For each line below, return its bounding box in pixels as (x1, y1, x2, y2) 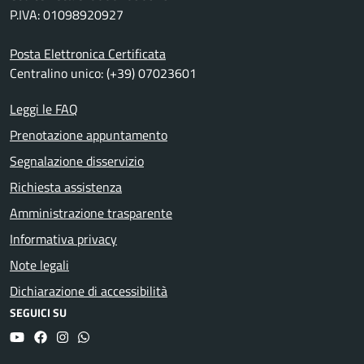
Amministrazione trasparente (10, 203, 172, 223)
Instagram (67, 327, 123, 347)
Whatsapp (89, 327, 144, 347)
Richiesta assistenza (10, 177, 122, 197)
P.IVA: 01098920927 (10, 5, 123, 25)
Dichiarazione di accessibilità (10, 281, 167, 301)
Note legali (10, 255, 69, 275)
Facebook (46, 327, 97, 347)
